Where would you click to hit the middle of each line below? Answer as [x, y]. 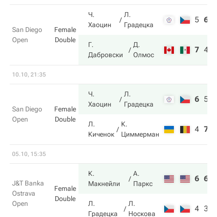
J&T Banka [28, 183]
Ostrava [24, 193]
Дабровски [106, 55]
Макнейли [104, 184]
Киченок [101, 134]
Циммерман [140, 134]
